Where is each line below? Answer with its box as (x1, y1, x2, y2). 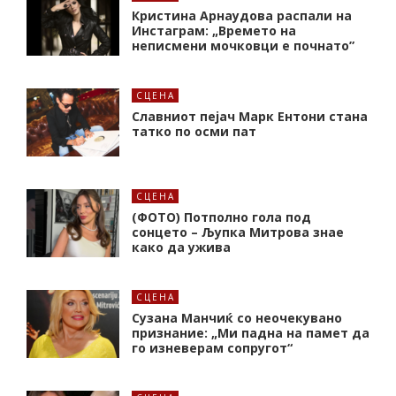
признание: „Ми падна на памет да (132, 324, 369, 342)
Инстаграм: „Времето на (132, 22, 296, 40)
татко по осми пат (132, 123, 256, 141)
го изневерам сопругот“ (132, 339, 293, 357)
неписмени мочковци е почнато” (132, 37, 354, 55)
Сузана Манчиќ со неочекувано (132, 309, 342, 327)
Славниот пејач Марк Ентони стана (132, 108, 368, 126)
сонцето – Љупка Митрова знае (132, 224, 344, 241)
